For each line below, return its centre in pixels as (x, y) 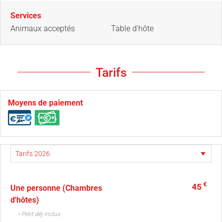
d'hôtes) (25, 200)
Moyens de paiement (45, 103)
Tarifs (111, 72)
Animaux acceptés (43, 28)
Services (26, 15)
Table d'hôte (132, 28)
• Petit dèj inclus (39, 214)
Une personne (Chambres (56, 188)
